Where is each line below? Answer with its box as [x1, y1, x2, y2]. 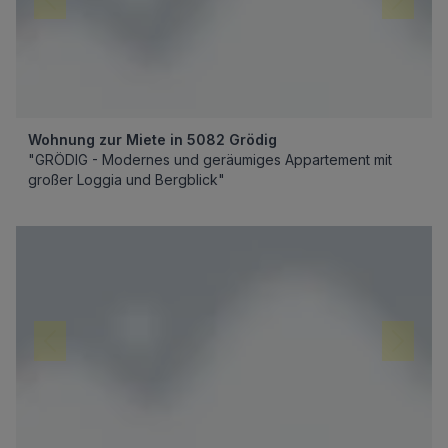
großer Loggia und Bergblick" [28, 171, 225, 188]
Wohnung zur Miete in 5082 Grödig [28, 131, 277, 148]
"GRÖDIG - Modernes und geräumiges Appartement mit [28, 151, 392, 168]
